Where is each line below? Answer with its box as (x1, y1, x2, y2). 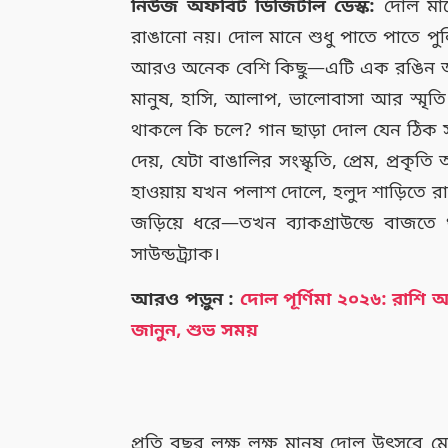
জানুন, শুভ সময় (131, 318, 259, 343)
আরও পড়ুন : (131, 287, 235, 312)
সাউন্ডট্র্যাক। (131, 242, 221, 267)
